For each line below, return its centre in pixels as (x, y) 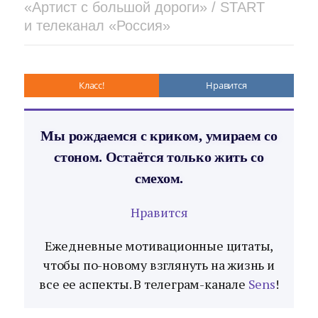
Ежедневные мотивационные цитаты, (159, 246)
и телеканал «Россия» (97, 26)
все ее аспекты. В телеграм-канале (144, 284)
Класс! (92, 85)
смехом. (159, 178)
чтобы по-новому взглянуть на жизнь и (159, 265)
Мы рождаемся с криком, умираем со (159, 136)
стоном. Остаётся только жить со (159, 157)
